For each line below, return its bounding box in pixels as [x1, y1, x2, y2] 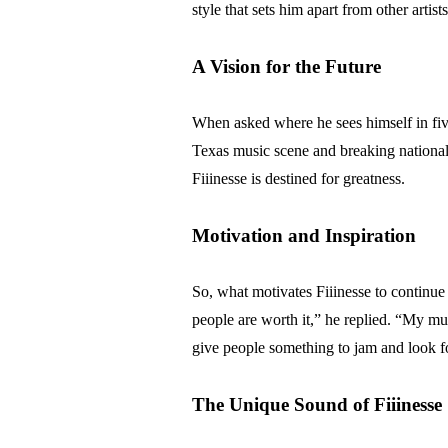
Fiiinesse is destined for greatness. [192, 170, 405, 187]
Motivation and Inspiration [192, 225, 416, 246]
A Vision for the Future [192, 56, 381, 77]
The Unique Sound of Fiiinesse [192, 394, 442, 415]
